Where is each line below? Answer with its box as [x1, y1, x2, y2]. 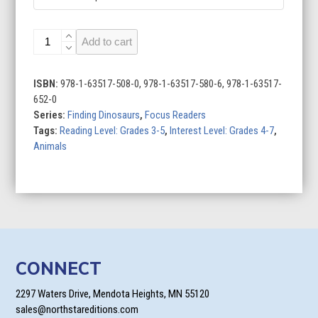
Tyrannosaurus [33, 29, 93, 43]
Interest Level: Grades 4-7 [170, 124, 275, 137]
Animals [33, 139, 67, 153]
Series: [33, 108, 68, 121]
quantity [33, 60, 67, 74]
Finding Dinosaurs [67, 108, 141, 121]
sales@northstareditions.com [16, 302, 139, 316]
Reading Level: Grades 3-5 [60, 124, 165, 137]
